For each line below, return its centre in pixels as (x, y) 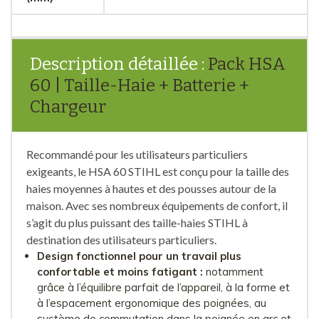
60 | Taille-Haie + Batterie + (140, 85)
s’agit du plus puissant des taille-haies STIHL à (137, 222)
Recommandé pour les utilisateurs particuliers (137, 154)
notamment (233, 271)
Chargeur (68, 106)
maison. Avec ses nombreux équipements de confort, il (157, 205)
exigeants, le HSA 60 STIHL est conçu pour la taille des (158, 171)
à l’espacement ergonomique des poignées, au (152, 303)
